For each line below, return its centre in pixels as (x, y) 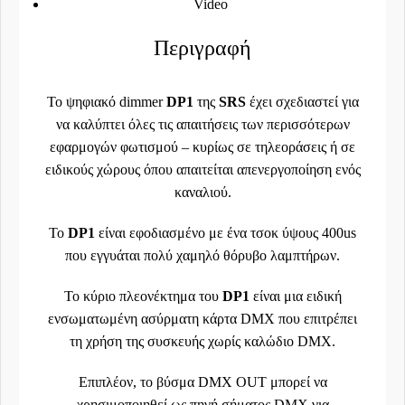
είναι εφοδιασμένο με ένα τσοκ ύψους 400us (227, 233)
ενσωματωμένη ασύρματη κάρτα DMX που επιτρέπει (202, 319)
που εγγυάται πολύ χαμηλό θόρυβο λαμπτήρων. (202, 255)
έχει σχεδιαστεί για (304, 102)
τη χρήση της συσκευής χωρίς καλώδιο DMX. (202, 341)
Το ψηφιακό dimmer (106, 102)
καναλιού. (202, 192)
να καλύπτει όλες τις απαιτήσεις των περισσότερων (202, 124)
